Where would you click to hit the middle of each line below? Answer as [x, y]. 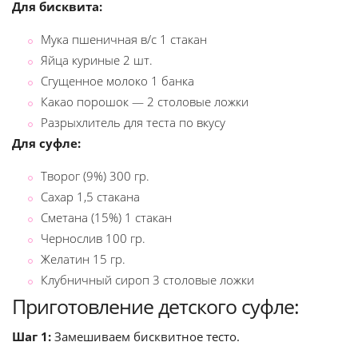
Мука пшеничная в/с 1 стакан [124, 39]
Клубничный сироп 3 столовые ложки [147, 280]
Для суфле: [46, 143]
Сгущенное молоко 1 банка [117, 81]
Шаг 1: [32, 336]
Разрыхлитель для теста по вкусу [133, 122]
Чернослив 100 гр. [93, 238]
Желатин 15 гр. [83, 259]
